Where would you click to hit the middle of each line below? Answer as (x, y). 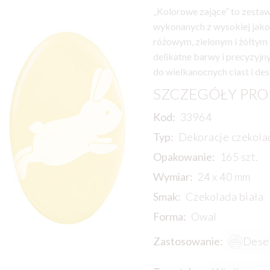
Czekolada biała (224, 197)
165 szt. (239, 157)
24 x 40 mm (224, 177)
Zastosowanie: (188, 241)
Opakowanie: (184, 157)
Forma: (169, 217)
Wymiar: (173, 177)
